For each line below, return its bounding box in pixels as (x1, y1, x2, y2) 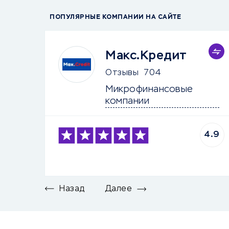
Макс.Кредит (105, 50, 187, 62)
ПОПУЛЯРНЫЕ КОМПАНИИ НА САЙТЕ (50, 14, 181, 20)
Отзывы (105, 69, 139, 77)
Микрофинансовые (105, 85, 196, 94)
